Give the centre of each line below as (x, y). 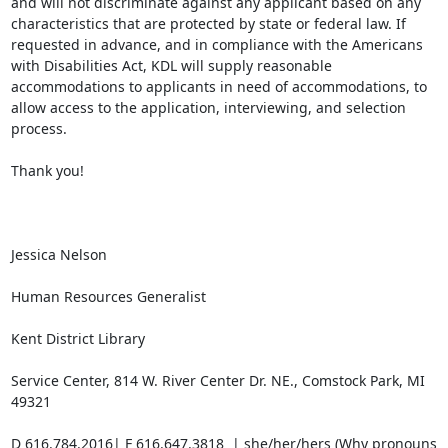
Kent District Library (77, 338)
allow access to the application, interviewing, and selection (208, 107)
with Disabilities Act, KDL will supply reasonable (171, 65)
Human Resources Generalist (108, 296)
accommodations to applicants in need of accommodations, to (218, 86)
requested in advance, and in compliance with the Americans (216, 44)
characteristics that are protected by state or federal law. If (208, 23)
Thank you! (47, 170)
